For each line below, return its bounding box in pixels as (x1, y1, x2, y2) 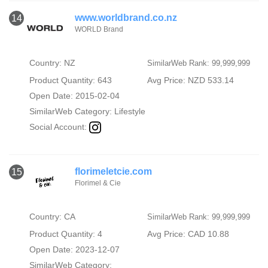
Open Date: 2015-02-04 (29, 90, 120, 100)
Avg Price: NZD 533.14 (147, 75, 234, 85)
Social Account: (29, 121, 89, 132)
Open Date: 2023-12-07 (29, 244, 120, 254)
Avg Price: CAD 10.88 (147, 229, 229, 239)
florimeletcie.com (75, 166, 152, 176)
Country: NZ (29, 57, 75, 68)
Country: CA (29, 211, 75, 221)
